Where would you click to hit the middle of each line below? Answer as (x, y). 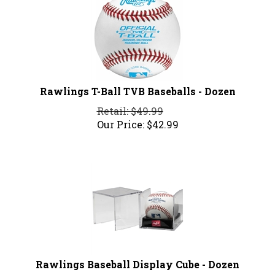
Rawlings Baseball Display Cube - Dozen (137, 259)
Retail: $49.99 (130, 106)
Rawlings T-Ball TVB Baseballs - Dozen (137, 86)
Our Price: (120, 119)
